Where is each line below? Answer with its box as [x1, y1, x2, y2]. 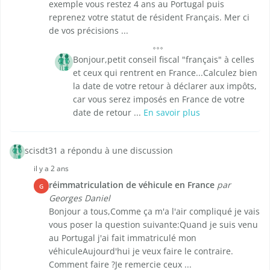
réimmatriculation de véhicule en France [49, 179, 215, 191]
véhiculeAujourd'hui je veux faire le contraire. [49, 245, 233, 257]
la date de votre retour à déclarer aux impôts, [73, 80, 257, 92]
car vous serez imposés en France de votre [73, 93, 245, 105]
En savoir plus [143, 107, 200, 119]
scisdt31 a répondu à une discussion [25, 145, 173, 157]
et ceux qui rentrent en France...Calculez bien [73, 67, 257, 79]
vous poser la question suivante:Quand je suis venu [49, 219, 258, 231]
